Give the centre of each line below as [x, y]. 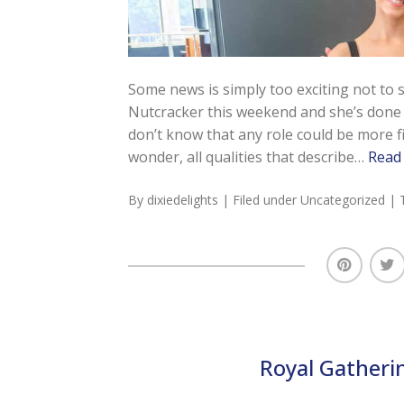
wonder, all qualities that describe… [248, 157]
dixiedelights [182, 200]
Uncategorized [342, 200]
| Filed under [261, 200]
